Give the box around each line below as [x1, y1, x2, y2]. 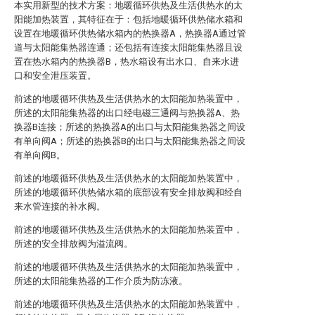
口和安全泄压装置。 [14, 70, 96, 81]
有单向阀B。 [14, 150, 65, 160]
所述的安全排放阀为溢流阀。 [14, 238, 133, 249]
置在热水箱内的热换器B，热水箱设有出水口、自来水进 [14, 56, 239, 67]
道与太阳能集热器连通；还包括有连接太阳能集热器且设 [14, 42, 243, 53]
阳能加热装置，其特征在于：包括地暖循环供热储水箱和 [14, 14, 243, 25]
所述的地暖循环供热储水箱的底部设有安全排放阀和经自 [14, 187, 243, 198]
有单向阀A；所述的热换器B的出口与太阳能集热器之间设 [14, 136, 245, 146]
